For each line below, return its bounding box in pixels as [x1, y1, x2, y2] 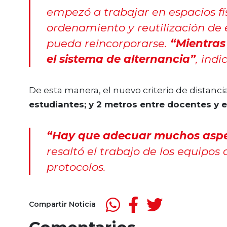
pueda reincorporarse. [46, 36, 167, 50]
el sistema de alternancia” [46, 52, 196, 66]
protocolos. [46, 160, 106, 173]
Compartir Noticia [29, 200, 96, 209]
